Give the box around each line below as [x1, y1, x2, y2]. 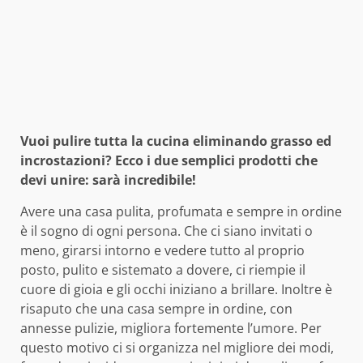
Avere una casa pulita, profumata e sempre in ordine [20, 203, 342, 221]
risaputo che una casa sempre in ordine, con [20, 300, 293, 318]
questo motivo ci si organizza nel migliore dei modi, [20, 339, 334, 357]
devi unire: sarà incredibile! [20, 171, 196, 190]
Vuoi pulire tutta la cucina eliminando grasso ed [20, 132, 331, 151]
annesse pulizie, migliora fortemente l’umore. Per [20, 319, 322, 338]
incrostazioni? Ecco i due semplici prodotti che [20, 152, 318, 170]
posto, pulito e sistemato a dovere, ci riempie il [20, 261, 305, 280]
